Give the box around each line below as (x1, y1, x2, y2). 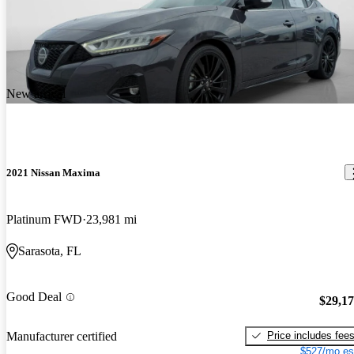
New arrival (6, 86, 66, 100)
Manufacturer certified (6, 330, 117, 344)
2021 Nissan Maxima (6, 166, 100, 179)
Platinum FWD (6, 213, 82, 227)
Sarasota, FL (18, 244, 81, 258)
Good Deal (6, 290, 62, 304)
